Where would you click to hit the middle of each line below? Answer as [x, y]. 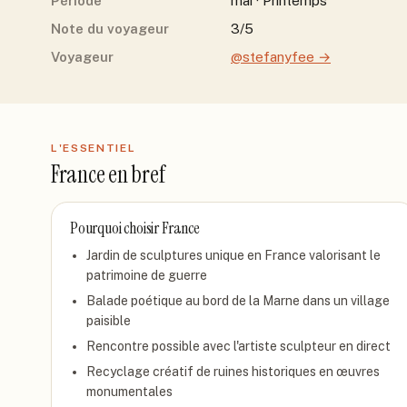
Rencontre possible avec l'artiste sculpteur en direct [238, 346]
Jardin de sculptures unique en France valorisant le [233, 255]
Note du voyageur [110, 29]
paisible [109, 321]
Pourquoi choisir [116, 228]
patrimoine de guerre [147, 275]
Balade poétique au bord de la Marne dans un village [238, 301]
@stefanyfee [273, 57]
